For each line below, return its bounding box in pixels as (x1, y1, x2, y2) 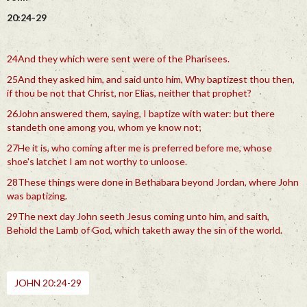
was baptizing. (7, 190, 67, 201)
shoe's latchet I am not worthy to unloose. (7, 156, 187, 167)
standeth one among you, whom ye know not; (7, 121, 201, 133)
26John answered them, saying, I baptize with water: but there (7, 108, 275, 119)
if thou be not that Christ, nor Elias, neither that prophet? (7, 87, 251, 99)
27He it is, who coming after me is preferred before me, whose (7, 142, 272, 153)
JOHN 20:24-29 (14, 277, 82, 288)
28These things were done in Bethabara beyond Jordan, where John (7, 176, 299, 188)
